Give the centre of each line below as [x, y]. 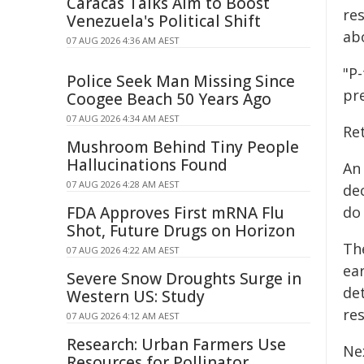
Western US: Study [136, 297]
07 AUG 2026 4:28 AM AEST [123, 184]
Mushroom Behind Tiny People [183, 147]
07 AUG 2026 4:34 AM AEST [123, 118]
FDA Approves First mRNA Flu [175, 213]
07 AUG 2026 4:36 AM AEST [123, 40]
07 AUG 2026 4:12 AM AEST [123, 316]
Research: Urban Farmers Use [176, 344]
